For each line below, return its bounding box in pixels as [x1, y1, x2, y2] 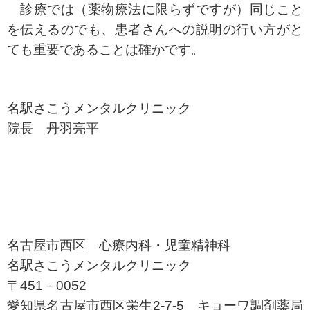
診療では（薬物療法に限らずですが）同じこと [7, 1, 303, 17]
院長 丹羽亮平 [7, 120, 99, 136]
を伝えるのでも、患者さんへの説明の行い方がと [7, 21, 303, 37]
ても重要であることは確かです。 [7, 42, 204, 57]
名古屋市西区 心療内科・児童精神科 [7, 237, 230, 253]
